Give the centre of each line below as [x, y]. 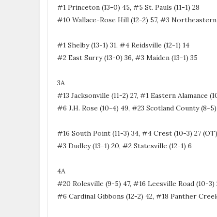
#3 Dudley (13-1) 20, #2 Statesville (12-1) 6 [124, 146]
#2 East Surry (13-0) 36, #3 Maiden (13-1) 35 [127, 57]
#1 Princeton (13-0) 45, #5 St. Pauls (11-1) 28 [128, 7]
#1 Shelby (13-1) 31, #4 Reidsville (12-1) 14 [123, 45]
